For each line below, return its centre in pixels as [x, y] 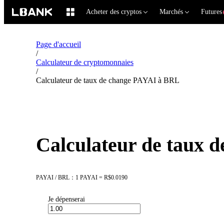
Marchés [171, 11]
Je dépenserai [66, 199]
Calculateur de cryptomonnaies [85, 62]
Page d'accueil [58, 44]
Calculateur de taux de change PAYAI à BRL [108, 80]
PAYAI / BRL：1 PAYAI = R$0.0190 [82, 178]
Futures [211, 11]
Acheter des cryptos [114, 11]
